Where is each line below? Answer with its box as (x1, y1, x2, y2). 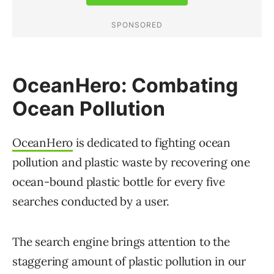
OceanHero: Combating (12, 73, 239, 98)
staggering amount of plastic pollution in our (12, 254, 246, 269)
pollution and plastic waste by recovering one (12, 155, 250, 170)
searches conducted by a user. (12, 194, 170, 209)
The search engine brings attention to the (12, 234, 230, 250)
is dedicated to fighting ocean (73, 135, 231, 150)
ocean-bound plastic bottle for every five (12, 174, 225, 190)
